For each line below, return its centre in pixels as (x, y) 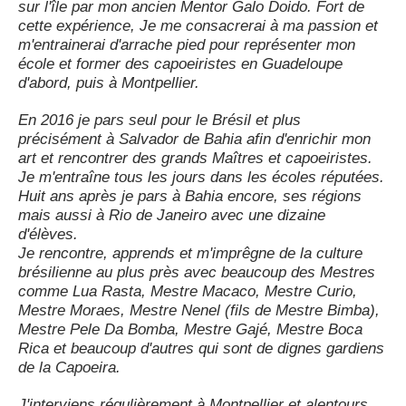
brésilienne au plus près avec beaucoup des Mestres (197, 273)
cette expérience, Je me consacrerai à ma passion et (198, 26)
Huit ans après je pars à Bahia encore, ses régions (190, 197)
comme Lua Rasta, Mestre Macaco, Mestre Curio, (188, 292)
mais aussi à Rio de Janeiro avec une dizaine (172, 216)
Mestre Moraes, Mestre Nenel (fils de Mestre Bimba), (199, 311)
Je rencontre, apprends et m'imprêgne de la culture (190, 254)
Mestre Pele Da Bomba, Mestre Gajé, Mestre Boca (190, 330)
